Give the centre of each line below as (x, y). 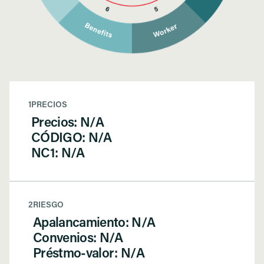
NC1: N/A (58, 154)
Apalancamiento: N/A (94, 224)
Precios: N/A (67, 124)
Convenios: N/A (78, 239)
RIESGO (48, 206)
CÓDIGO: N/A (72, 139)
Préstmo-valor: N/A (89, 255)
